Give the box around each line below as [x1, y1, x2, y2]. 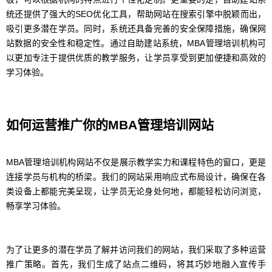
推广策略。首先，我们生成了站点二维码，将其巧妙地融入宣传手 [6, 259, 266, 270]
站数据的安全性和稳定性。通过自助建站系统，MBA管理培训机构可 [6, 38, 266, 49]
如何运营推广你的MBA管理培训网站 [6, 118, 214, 132]
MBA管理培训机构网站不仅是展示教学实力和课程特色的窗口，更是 [6, 157, 266, 168]
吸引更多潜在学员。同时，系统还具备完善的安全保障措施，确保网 [6, 24, 266, 34]
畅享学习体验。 [6, 201, 66, 211]
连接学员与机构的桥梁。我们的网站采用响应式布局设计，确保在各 [6, 172, 266, 182]
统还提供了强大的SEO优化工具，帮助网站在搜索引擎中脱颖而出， [6, 9, 266, 19]
